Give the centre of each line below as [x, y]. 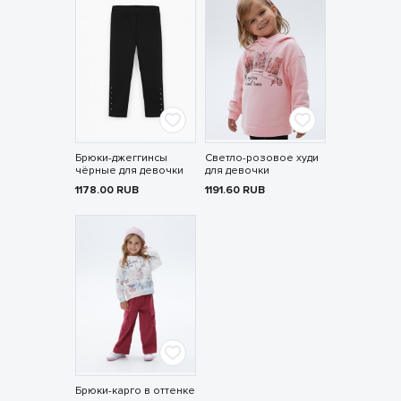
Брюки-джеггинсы [121, 158]
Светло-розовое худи [261, 158]
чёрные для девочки [129, 171]
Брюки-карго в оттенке [135, 391]
